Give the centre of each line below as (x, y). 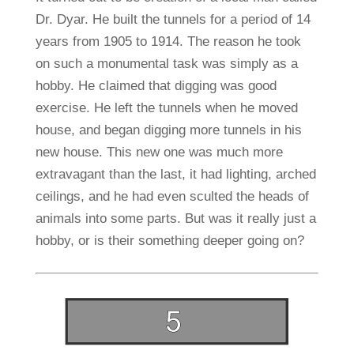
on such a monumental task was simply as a (166, 64)
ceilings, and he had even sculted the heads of (172, 197)
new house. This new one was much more (159, 153)
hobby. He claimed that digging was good (156, 86)
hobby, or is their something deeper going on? (169, 241)
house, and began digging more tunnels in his (168, 130)
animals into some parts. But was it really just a (175, 219)
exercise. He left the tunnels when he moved (166, 108)
